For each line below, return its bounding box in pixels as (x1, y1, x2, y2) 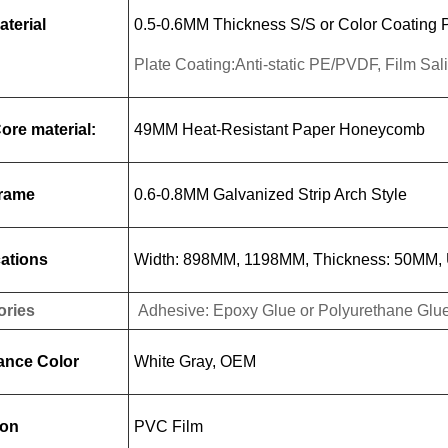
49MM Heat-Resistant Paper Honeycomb (134, 121, 425, 138)
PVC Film (134, 418, 203, 435)
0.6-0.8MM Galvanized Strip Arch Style (134, 186, 407, 203)
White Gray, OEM (134, 353, 256, 370)
